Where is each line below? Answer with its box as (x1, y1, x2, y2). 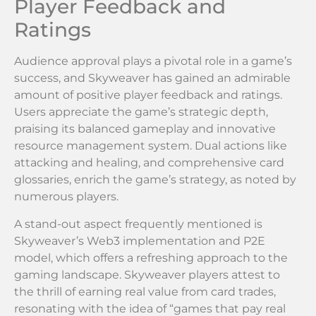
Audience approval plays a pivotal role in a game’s (14, 54, 292, 68)
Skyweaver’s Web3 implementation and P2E (14, 233, 265, 248)
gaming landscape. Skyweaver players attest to (14, 267, 280, 281)
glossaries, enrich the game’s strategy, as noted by (14, 173, 296, 187)
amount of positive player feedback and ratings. (14, 88, 282, 102)
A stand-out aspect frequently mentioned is (14, 217, 262, 231)
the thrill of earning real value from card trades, (14, 284, 276, 298)
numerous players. (14, 190, 119, 204)
